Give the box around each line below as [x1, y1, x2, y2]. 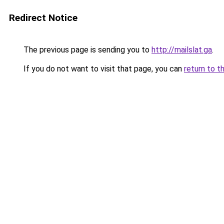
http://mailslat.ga [151, 45, 212, 54]
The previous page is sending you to [21, 45, 151, 54]
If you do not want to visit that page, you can [21, 64, 184, 73]
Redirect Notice [9, 12, 77, 23]
